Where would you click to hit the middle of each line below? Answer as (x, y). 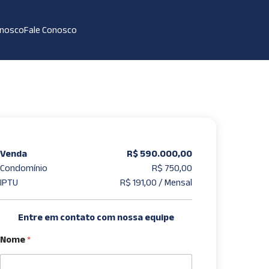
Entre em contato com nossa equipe (96, 217)
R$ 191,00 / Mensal (156, 182)
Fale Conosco (50, 30)
